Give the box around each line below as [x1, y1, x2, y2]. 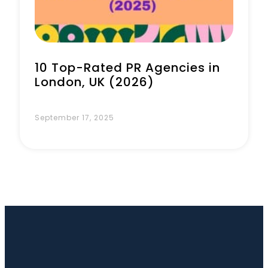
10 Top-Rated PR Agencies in [35, 59, 220, 76]
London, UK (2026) [35, 74, 154, 90]
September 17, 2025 [35, 112, 114, 123]
